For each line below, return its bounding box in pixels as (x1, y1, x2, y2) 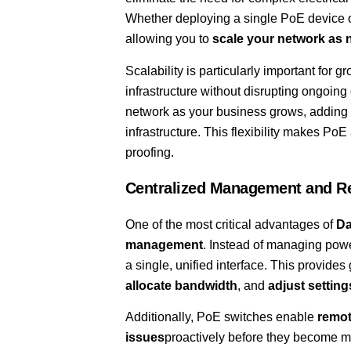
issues (125, 331, 165, 345)
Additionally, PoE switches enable (125, 310, 317, 324)
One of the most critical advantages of (125, 218, 336, 232)
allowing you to (125, 32, 212, 46)
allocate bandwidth (125, 279, 237, 293)
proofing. (125, 145, 174, 159)
